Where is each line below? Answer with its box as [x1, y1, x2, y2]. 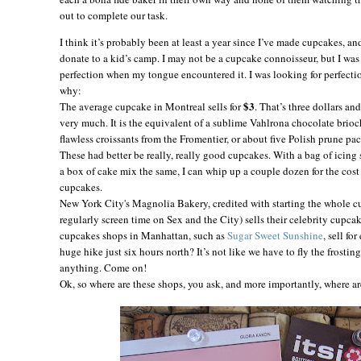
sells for [205, 98, 243, 114]
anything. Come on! [60, 259, 147, 275]
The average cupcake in [60, 98, 165, 114]
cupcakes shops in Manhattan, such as [60, 227, 227, 243]
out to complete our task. [60, 7, 168, 23]
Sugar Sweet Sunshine [227, 227, 323, 243]
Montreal [165, 98, 205, 114]
